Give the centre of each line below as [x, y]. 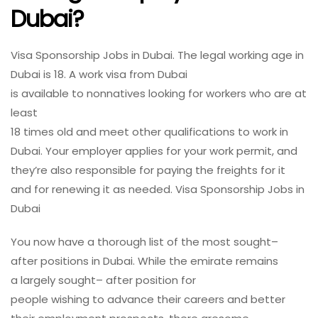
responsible [106, 170]
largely [38, 280]
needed [149, 189]
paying [175, 170]
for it [272, 170]
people [31, 299]
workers [226, 93]
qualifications [199, 131]
